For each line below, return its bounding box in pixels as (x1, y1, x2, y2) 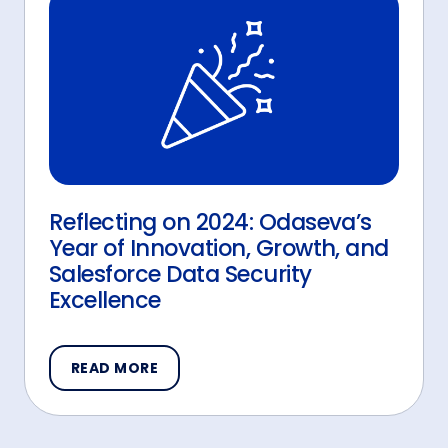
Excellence (49, 283, 161, 316)
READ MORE (71, 357, 159, 378)
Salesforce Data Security (49, 257, 312, 290)
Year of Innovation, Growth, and (49, 231, 389, 264)
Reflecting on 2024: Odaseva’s (49, 205, 372, 238)
